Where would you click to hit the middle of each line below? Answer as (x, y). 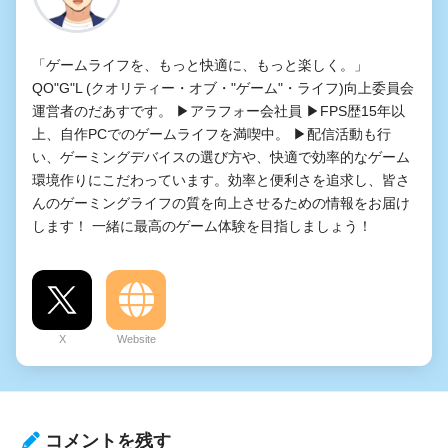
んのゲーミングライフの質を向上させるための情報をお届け (221, 203)
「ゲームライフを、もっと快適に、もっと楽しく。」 (200, 65)
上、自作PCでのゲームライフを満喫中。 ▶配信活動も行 (211, 134)
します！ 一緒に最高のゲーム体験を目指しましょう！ (202, 226)
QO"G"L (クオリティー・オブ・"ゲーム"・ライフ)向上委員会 (223, 88)
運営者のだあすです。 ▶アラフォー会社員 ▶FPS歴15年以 (218, 111)
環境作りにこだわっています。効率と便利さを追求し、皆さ (221, 180)
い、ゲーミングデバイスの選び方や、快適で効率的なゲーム (221, 157)
